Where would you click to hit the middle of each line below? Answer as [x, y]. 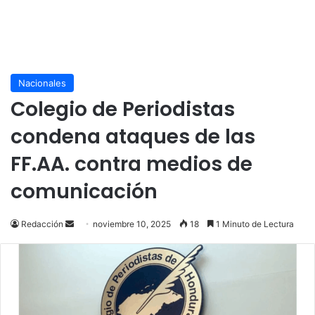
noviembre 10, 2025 [132, 224]
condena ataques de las [133, 137]
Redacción [42, 224]
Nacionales [42, 83]
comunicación [84, 192]
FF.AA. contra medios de [131, 165]
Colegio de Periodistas [123, 110]
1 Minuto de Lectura [254, 224]
